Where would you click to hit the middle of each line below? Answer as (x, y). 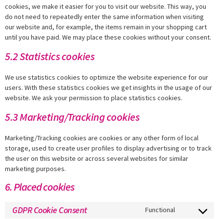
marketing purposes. (35, 168)
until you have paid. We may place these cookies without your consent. (108, 37)
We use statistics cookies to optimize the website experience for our (107, 77)
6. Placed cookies (40, 186)
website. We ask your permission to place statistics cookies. (94, 98)
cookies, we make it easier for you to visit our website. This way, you (106, 6)
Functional (160, 210)
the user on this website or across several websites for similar (97, 158)
